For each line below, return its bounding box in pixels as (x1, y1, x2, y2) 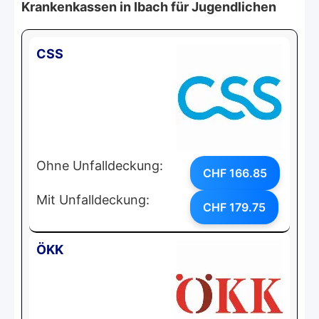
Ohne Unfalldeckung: (36, 157, 163, 173)
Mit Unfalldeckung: (36, 192, 150, 207)
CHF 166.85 (203, 165, 267, 180)
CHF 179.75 (203, 199, 266, 214)
